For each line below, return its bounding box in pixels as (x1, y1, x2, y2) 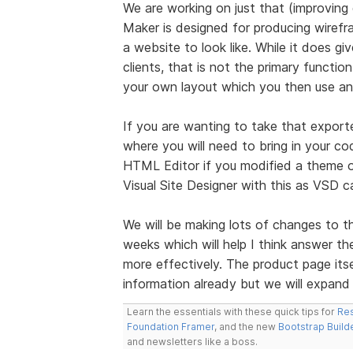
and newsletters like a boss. (126, 335, 258, 347)
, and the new (214, 320, 278, 333)
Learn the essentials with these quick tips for (126, 305, 337, 318)
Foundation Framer (126, 320, 214, 333)
